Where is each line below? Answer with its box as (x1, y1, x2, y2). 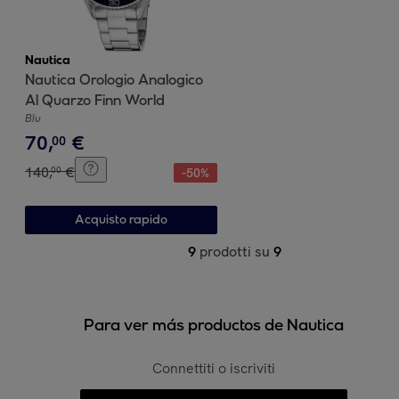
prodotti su (199, 241, 271, 261)
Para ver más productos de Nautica (83, 314, 344, 335)
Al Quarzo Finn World (25, 91, 165, 109)
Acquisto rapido (74, 211, 167, 227)
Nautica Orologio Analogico (25, 70, 203, 88)
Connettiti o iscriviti (151, 358, 275, 378)
